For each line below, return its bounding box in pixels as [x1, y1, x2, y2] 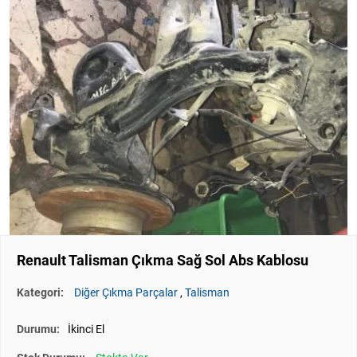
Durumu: [17, 323, 60, 336]
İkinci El [68, 323, 104, 336]
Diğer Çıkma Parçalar [74, 286, 178, 300]
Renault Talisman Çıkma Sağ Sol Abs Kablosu [17, 252, 308, 269]
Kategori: [17, 286, 66, 300]
